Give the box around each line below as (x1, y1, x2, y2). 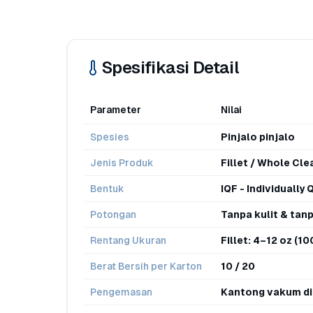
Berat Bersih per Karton (90, 261, 202, 272)
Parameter (90, 104, 141, 115)
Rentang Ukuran (90, 235, 166, 246)
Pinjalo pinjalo (221, 131, 295, 143)
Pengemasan (90, 286, 152, 298)
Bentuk (90, 183, 124, 194)
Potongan (90, 209, 136, 220)
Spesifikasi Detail (101, 58, 240, 77)
